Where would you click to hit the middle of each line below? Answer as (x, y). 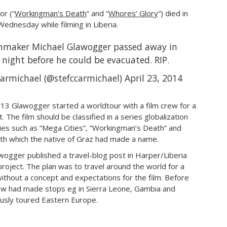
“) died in (173, 13)
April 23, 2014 (154, 78)
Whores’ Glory (133, 13)
